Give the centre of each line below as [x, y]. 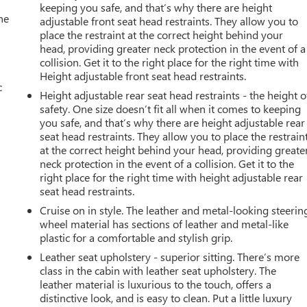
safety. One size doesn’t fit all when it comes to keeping [171, 108]
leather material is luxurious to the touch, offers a [156, 284]
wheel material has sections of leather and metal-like [164, 223]
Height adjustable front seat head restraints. [143, 75]
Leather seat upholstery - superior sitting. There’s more [170, 256]
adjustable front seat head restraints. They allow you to [169, 21]
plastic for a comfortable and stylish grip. [136, 237]
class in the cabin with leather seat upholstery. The [158, 270]
